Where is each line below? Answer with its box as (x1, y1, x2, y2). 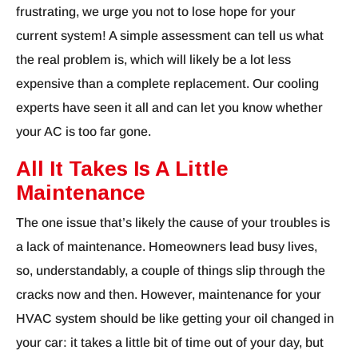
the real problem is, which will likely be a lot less (16, 53, 291, 67)
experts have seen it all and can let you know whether (16, 101, 323, 115)
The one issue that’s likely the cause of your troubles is (16, 216, 330, 230)
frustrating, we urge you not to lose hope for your (16, 5, 296, 19)
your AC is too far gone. (16, 125, 151, 139)
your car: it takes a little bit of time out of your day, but (16, 336, 324, 350)
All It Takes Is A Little (16, 157, 229, 181)
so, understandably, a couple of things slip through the (16, 264, 325, 278)
